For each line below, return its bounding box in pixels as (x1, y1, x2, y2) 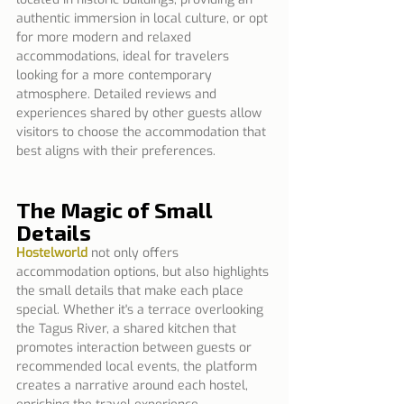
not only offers (87, 244, 182, 262)
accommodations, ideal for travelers (16, 48, 233, 66)
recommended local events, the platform (16, 358, 261, 376)
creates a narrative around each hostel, (16, 377, 252, 395)
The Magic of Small (16, 197, 216, 224)
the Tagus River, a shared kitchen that (16, 320, 240, 338)
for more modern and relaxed (16, 29, 195, 47)
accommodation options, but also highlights (16, 263, 272, 281)
